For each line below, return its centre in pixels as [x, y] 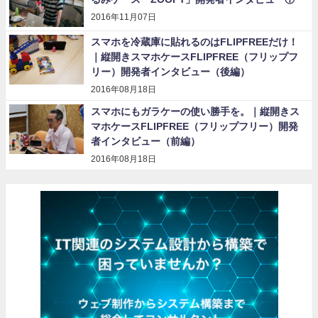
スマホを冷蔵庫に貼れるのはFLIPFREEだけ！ [194, 42]
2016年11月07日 [124, 17]
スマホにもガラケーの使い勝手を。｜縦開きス [195, 111]
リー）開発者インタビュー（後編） [170, 72]
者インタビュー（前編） [146, 141]
